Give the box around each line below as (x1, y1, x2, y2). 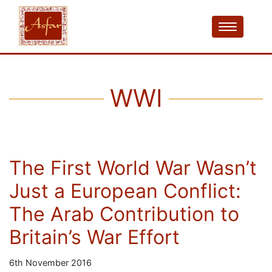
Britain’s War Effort (9, 225, 180, 249)
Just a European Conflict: (9, 179, 241, 203)
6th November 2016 (9, 257, 92, 268)
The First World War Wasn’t (9, 156, 257, 180)
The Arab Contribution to (9, 202, 239, 226)
